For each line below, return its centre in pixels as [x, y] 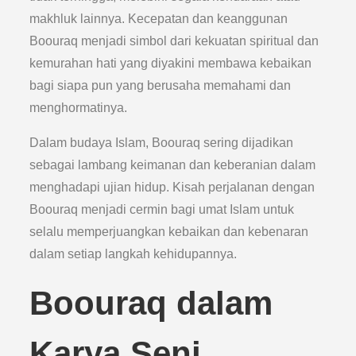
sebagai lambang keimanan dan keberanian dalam [173, 165]
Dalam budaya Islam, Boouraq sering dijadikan [162, 143]
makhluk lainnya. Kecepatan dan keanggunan [159, 19]
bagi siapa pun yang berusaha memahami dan [161, 85]
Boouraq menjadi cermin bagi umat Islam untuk [162, 209]
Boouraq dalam [151, 303]
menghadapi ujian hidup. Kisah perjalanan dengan [172, 187]
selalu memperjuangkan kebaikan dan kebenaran [169, 232]
